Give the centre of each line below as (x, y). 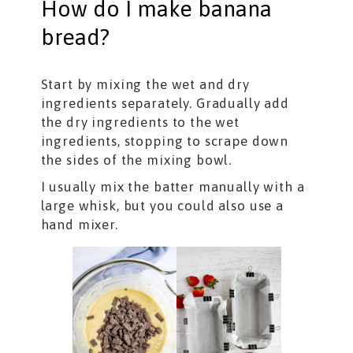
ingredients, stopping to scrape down (165, 141)
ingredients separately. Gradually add (165, 103)
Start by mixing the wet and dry (145, 84)
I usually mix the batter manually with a (173, 186)
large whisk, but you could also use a (162, 205)
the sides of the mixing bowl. (136, 160)
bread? (75, 37)
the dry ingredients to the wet (140, 122)
